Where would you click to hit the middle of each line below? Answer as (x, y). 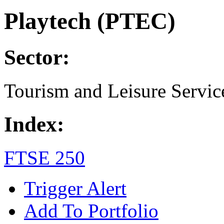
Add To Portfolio (91, 211)
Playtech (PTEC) (90, 21)
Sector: (37, 57)
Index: (34, 124)
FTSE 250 (44, 158)
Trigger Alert (75, 188)
